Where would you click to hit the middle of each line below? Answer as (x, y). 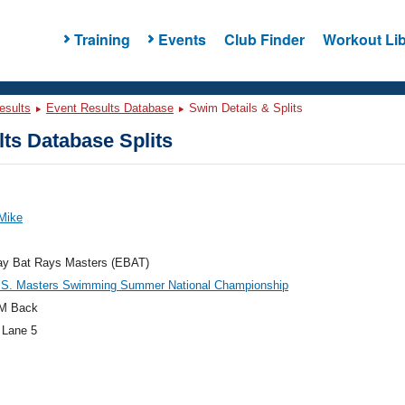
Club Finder (264, 39)
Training (102, 39)
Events (182, 39)
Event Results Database (110, 108)
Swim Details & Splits (244, 108)
